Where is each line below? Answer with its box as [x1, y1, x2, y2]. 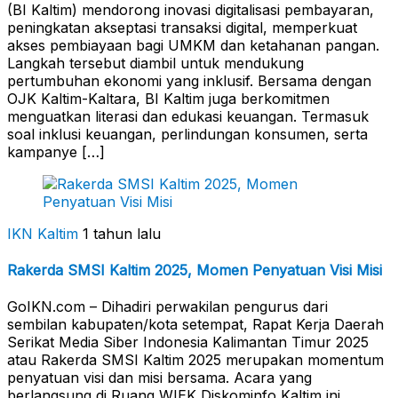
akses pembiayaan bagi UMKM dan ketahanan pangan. [7, 36, 379, 54]
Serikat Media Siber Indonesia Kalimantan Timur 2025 [7, 333, 369, 352]
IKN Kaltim [7, 224, 78, 243]
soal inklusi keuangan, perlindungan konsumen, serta [7, 124, 368, 143]
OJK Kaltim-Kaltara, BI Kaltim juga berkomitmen [7, 89, 330, 107]
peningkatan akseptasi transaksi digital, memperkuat [7, 18, 357, 36]
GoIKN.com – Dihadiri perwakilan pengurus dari [7, 298, 328, 316]
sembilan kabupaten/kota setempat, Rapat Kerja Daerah [7, 315, 384, 334]
